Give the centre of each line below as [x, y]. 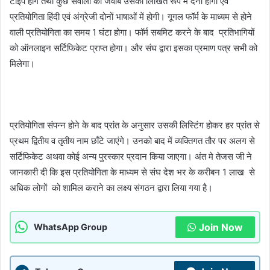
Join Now [221, 227]
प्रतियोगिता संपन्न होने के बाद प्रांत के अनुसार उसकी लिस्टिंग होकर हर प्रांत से [135, 125]
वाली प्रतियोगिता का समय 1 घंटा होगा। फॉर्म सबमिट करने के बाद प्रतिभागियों [132, 32]
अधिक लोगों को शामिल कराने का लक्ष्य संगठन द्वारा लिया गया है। [111, 187]
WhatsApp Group [71, 227]
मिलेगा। [22, 63]
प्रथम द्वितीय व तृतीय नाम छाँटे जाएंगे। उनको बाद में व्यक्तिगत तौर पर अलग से [132, 140]
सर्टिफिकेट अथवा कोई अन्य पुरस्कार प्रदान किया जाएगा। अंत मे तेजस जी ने [131, 156]
